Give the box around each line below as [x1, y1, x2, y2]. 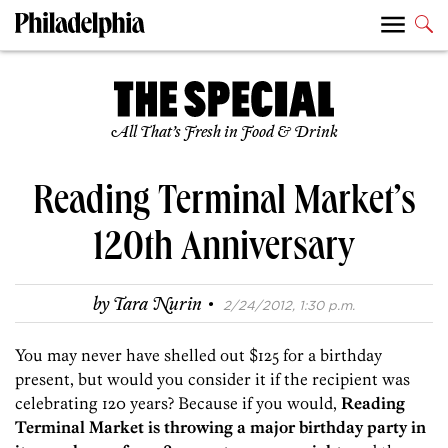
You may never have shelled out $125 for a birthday [15, 345, 382, 366]
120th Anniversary [93, 230, 355, 273]
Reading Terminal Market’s [32, 184, 416, 227]
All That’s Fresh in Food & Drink [110, 123, 338, 143]
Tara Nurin [113, 294, 202, 317]
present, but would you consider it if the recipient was [15, 369, 410, 390]
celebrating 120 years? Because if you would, [15, 393, 341, 414]
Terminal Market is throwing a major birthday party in [15, 417, 426, 438]
